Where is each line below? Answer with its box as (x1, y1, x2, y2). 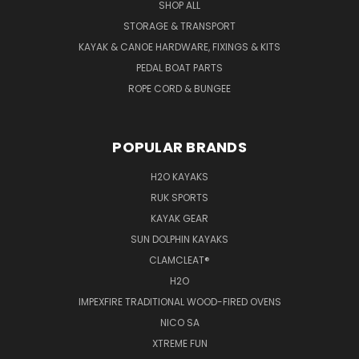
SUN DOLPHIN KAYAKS (131, 232, 228, 246)
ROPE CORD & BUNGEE (128, 81, 231, 95)
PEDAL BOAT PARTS (136, 60, 223, 75)
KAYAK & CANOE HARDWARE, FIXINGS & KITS (79, 39, 280, 54)
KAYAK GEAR (151, 211, 208, 225)
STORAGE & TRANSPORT (123, 18, 236, 33)
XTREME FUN (151, 336, 208, 350)
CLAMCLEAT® (149, 252, 210, 267)
